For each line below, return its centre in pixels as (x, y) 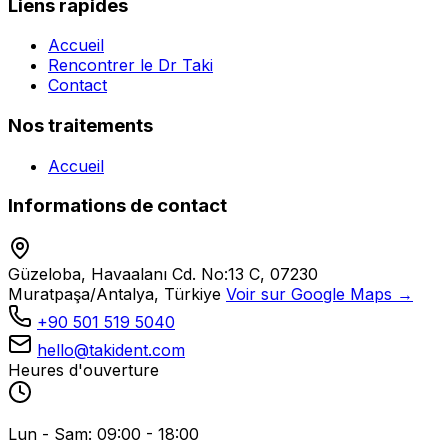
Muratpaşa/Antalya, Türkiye (114, 294)
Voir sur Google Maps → (319, 294)
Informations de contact (117, 206)
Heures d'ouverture (83, 370)
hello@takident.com (111, 350)
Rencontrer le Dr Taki (130, 65)
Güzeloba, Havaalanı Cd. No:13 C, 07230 (163, 274)
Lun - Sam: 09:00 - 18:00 (103, 434)
